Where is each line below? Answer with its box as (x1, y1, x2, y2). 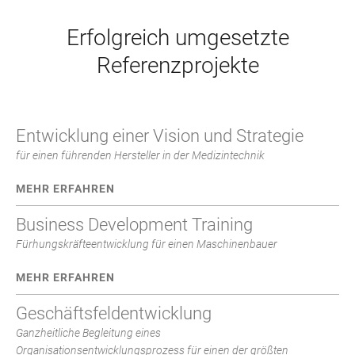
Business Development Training (16, 214, 253, 235)
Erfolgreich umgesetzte (66, 24, 289, 51)
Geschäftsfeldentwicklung (16, 303, 212, 323)
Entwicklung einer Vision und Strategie (16, 125, 303, 146)
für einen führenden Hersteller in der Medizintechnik (16, 148, 265, 162)
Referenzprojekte (96, 52, 259, 78)
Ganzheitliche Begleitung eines (16, 326, 161, 339)
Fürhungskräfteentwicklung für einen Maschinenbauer (16, 237, 277, 250)
